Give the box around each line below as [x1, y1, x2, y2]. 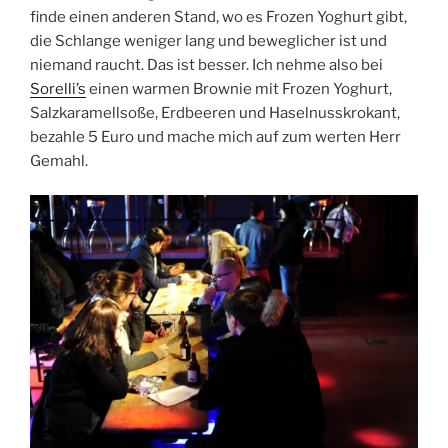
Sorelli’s [30, 79, 86, 98]
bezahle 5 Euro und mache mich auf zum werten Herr [30, 127, 401, 146]
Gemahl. [30, 151, 88, 170]
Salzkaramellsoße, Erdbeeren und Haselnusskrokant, [30, 103, 400, 122]
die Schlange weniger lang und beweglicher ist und [30, 31, 387, 50]
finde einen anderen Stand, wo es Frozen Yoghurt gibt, [30, 7, 407, 26]
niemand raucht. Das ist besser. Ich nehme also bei [30, 55, 383, 74]
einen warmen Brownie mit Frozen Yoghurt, [86, 79, 392, 98]
